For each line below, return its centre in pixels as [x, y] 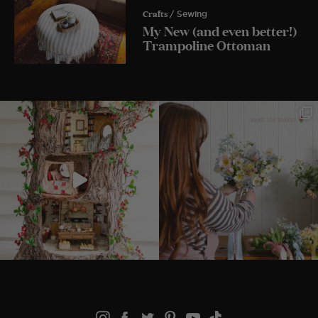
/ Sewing [188, 14]
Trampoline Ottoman [207, 45]
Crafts [155, 13]
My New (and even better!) [220, 31]
